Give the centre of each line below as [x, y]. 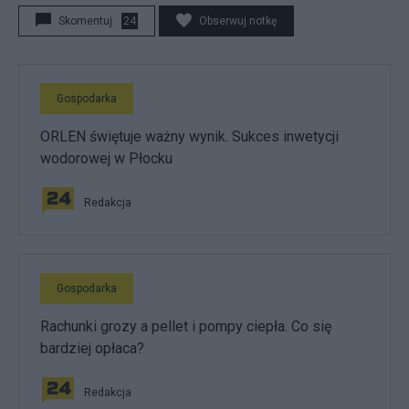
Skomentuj [85, 21]
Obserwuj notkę [238, 21]
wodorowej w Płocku [106, 158]
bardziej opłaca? [92, 348]
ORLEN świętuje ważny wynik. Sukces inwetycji [189, 136]
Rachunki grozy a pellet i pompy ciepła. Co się [186, 326]
